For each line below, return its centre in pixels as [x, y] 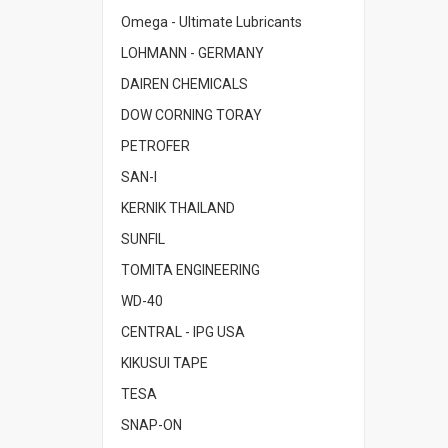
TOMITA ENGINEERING [190, 270]
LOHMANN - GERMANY [192, 53]
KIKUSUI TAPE [164, 363]
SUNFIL [143, 239]
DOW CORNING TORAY [191, 115]
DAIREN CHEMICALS [184, 84]
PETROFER [155, 146]
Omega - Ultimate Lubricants [211, 22]
